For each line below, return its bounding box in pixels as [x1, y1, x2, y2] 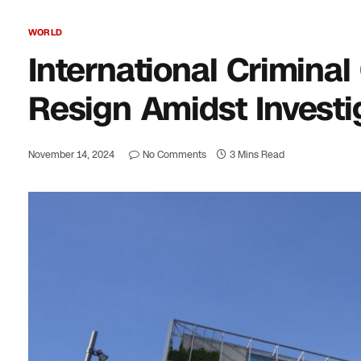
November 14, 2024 [28, 148, 114, 161]
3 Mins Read [230, 148, 284, 161]
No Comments [143, 148, 206, 161]
